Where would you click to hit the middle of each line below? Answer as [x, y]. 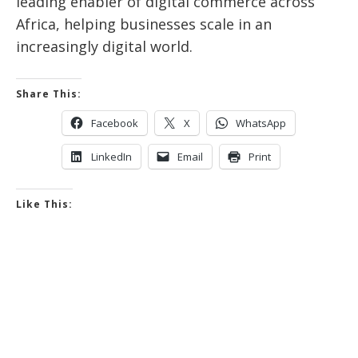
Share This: [49, 93]
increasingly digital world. [104, 46]
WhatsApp [261, 123]
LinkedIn [111, 156]
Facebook [115, 123]
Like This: [44, 204]
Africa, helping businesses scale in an [144, 24]
